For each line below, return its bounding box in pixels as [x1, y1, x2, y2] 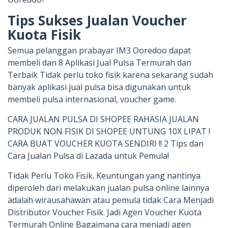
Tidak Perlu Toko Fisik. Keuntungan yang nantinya [8, 170, 201, 181]
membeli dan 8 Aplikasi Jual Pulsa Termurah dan [8, 57, 191, 68]
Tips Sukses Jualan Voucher [8, 11, 187, 30]
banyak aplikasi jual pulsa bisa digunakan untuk [8, 81, 191, 93]
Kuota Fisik [8, 25, 81, 44]
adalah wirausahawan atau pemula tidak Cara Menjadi [8, 194, 214, 206]
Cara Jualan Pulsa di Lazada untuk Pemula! [8, 150, 169, 161]
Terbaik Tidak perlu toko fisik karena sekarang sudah [8, 69, 213, 80]
